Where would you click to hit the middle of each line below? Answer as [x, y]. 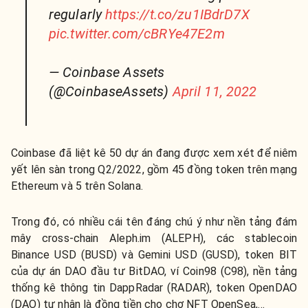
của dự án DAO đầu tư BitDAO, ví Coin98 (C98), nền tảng [154, 272]
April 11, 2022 [214, 92]
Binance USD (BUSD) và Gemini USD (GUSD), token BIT [154, 255]
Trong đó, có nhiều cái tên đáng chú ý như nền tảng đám [154, 222]
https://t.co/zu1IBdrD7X [177, 15]
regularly [77, 15]
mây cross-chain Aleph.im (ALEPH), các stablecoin [154, 239]
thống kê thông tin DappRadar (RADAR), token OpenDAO [154, 288]
